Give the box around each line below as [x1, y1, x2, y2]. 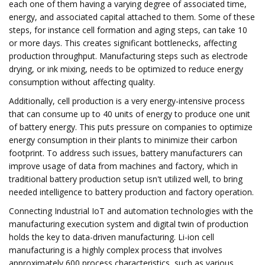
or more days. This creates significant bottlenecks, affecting [9, 37, 237, 49]
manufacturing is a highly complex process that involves [9, 244, 222, 256]
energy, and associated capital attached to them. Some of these [9, 11, 255, 22]
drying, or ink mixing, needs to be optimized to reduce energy [9, 63, 243, 75]
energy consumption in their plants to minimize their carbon [9, 134, 237, 146]
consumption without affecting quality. [9, 76, 155, 88]
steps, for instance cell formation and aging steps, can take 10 [9, 24, 247, 35]
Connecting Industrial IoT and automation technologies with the [9, 205, 253, 216]
